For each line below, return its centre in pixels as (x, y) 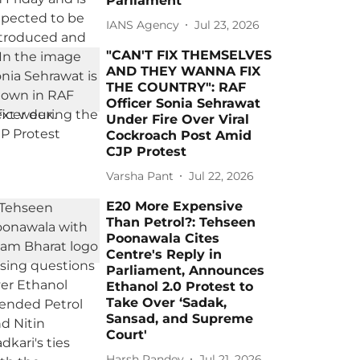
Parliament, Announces (186, 270)
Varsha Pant (140, 176)
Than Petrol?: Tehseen (181, 222)
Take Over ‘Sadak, (167, 303)
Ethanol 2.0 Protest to (180, 286)
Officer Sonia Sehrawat (184, 103)
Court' (127, 335)
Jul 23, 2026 (227, 25)
